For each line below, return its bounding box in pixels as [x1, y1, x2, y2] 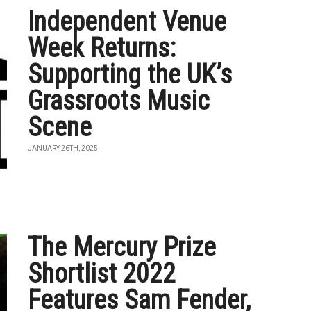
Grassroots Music [28, 85, 210, 116]
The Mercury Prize [28, 232, 217, 262]
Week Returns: [28, 33, 176, 63]
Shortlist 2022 [28, 258, 176, 289]
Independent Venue [28, 6, 227, 37]
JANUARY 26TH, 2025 [28, 144, 99, 152]
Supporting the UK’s [28, 59, 233, 90]
